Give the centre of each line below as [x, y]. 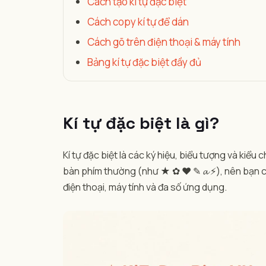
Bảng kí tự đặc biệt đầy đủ [144, 62]
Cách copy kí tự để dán [138, 22]
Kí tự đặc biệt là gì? [141, 123]
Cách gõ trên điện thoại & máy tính [164, 42]
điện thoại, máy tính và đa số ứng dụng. [145, 187]
